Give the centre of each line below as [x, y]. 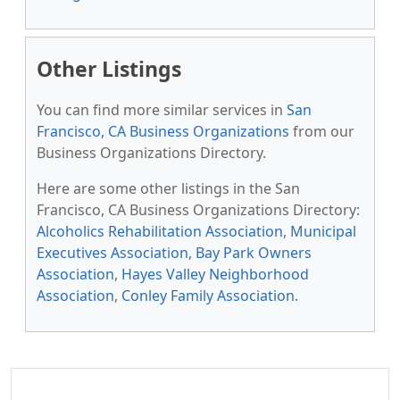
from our [322, 131]
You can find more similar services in [162, 110]
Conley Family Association [208, 296]
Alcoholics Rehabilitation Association [160, 231]
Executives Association [112, 253]
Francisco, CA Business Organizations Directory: [198, 210]
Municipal [323, 231]
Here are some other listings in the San [168, 188]
